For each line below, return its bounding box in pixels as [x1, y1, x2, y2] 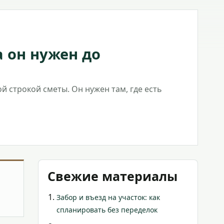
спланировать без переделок [56, 205, 157, 214]
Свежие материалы [47, 167, 177, 184]
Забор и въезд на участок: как [56, 192, 160, 202]
